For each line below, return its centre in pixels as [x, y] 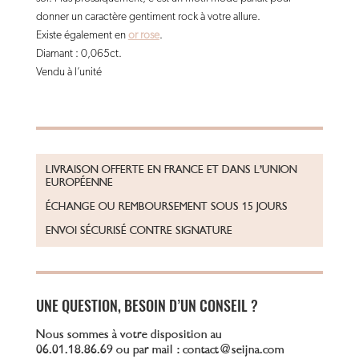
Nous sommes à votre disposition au [129, 335]
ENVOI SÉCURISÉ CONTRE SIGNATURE [139, 231]
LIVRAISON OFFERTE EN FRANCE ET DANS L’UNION [171, 170]
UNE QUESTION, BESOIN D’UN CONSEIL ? [147, 306]
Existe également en [82, 36]
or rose [143, 36]
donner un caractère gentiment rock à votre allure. [148, 17]
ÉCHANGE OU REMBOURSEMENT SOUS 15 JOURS [166, 207]
